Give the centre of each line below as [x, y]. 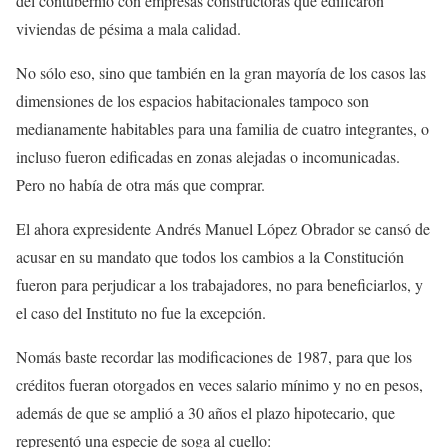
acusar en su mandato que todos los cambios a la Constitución [210, 256]
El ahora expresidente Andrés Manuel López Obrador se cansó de [223, 228]
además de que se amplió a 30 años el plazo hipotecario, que [205, 412]
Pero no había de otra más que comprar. [140, 184]
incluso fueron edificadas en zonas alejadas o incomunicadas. [208, 156]
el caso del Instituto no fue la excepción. [141, 312]
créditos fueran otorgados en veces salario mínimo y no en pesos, [219, 384]
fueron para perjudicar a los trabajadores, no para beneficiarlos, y [219, 284]
